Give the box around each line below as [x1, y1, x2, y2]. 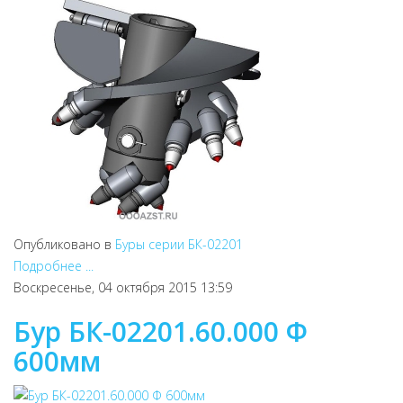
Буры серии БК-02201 [115, 236, 243, 253]
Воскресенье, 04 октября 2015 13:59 [13, 279, 232, 296]
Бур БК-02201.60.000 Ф [13, 313, 308, 350]
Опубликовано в [13, 236, 112, 253]
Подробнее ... [13, 257, 94, 274]
